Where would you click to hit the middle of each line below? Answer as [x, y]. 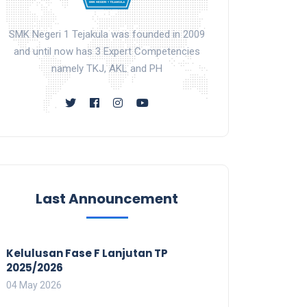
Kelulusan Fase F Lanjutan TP [87, 253]
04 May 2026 [34, 285]
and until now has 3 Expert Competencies [107, 51]
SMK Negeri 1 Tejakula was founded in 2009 [107, 34]
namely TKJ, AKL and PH [107, 68]
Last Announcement [107, 198]
